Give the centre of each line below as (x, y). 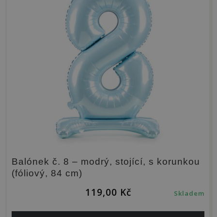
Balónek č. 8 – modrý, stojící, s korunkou (106, 162)
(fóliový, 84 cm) (47, 173)
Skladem (189, 194)
